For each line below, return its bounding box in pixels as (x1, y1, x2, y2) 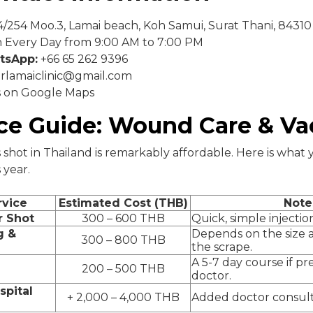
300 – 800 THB (80, 233, 166, 247)
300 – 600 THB (81, 211, 165, 225)
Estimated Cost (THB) (58, 196, 188, 210)
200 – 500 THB (81, 261, 165, 275)
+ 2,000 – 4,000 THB (66, 290, 180, 304)
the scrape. (191, 240, 252, 254)
